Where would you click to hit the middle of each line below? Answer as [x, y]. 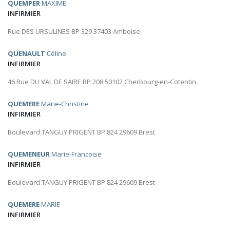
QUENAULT [26, 54]
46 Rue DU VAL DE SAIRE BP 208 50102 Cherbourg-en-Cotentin [102, 82]
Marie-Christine [64, 104]
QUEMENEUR [29, 154]
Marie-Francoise [76, 154]
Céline [56, 54]
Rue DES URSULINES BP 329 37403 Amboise [74, 32]
